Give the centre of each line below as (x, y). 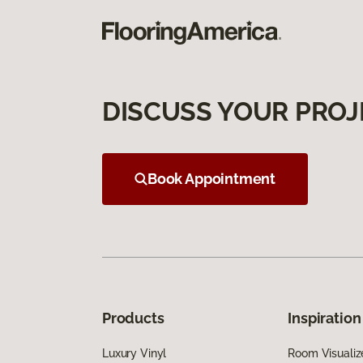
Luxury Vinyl (135, 354)
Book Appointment (212, 179)
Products (133, 318)
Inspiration (325, 318)
